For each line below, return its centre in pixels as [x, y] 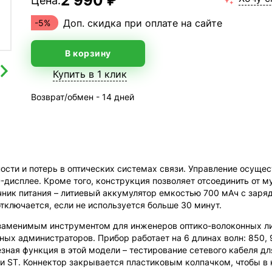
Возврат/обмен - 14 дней [82, 97]
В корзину [88, 53]
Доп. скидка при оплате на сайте [142, 23]
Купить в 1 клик [90, 74]
